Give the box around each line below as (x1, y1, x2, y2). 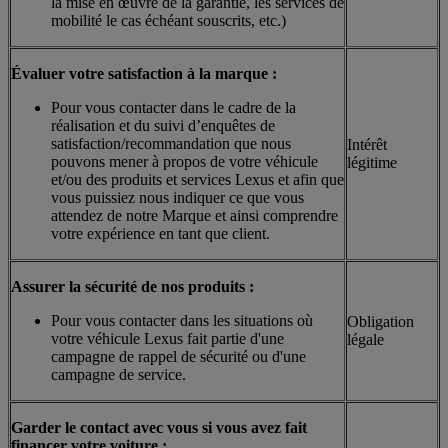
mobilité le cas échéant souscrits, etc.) (51, 11, 286, 29)
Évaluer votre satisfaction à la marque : (11, 64, 277, 82)
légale (347, 330, 384, 348)
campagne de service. (51, 365, 186, 383)
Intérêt (347, 135, 387, 153)
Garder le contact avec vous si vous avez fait (11, 418, 307, 436)
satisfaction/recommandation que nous (51, 134, 291, 152)
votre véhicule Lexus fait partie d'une (51, 329, 284, 347)
